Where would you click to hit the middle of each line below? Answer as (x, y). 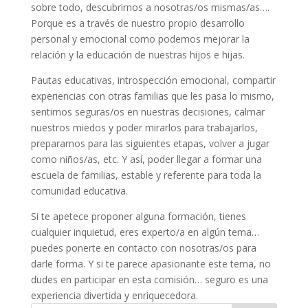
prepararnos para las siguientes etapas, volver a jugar (150, 143)
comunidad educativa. (79, 191)
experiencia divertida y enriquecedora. (114, 295)
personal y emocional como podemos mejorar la (140, 39)
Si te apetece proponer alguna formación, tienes (138, 216)
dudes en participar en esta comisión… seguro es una (149, 279)
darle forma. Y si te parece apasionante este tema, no (151, 264)
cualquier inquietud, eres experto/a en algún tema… (145, 232)
